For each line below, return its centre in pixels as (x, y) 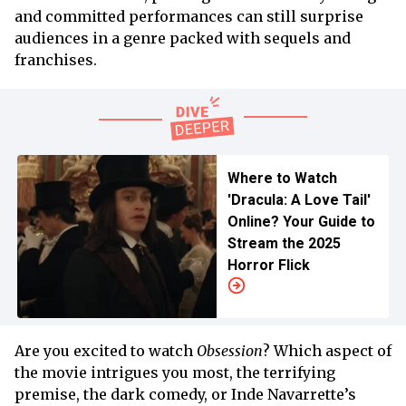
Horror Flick (268, 265)
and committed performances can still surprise (189, 16)
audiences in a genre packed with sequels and (183, 38)
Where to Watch (282, 178)
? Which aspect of (327, 350)
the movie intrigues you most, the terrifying (175, 372)
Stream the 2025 (284, 243)
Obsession (230, 350)
